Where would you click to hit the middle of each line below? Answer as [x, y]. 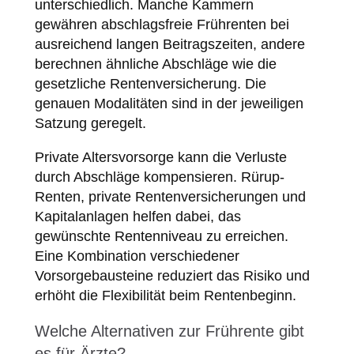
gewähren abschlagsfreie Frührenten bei [162, 25]
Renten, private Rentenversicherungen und [170, 197]
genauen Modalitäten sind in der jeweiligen [169, 104]
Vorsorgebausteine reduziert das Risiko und [172, 276]
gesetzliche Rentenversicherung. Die [150, 84]
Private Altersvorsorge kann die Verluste [160, 158]
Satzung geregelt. [90, 124]
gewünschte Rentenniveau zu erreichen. [161, 237]
